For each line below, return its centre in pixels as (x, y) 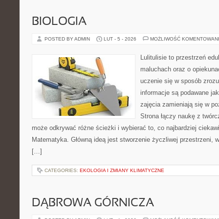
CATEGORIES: (62, 170)
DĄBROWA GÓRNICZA (93, 203)
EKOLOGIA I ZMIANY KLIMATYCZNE (122, 170)
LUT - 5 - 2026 (120, 39)
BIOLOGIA (59, 22)
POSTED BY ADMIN (68, 39)
